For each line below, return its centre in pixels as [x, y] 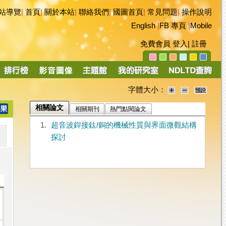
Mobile [201, 26]
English [143, 26]
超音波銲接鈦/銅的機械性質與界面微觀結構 [124, 125]
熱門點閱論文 [128, 109]
